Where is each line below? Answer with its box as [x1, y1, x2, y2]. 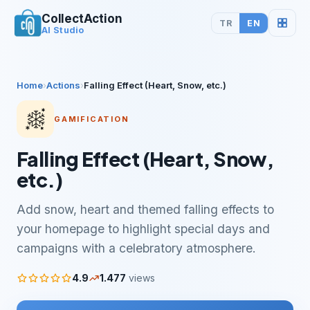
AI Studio [42, 25, 84, 35]
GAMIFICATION [54, 114, 129, 124]
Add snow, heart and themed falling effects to [17, 202, 274, 217]
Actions [46, 80, 80, 91]
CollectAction [42, 12, 122, 26]
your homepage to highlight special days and [17, 221, 270, 236]
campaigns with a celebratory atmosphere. [17, 241, 256, 255]
